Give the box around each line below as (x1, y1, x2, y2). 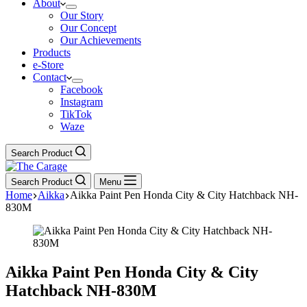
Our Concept (60, 22, 116, 34)
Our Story (60, 10, 103, 21)
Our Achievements (60, 34, 141, 46)
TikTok (60, 108, 92, 120)
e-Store (33, 59, 64, 71)
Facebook (60, 84, 103, 95)
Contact (33, 71, 66, 83)
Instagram (60, 96, 103, 108)
